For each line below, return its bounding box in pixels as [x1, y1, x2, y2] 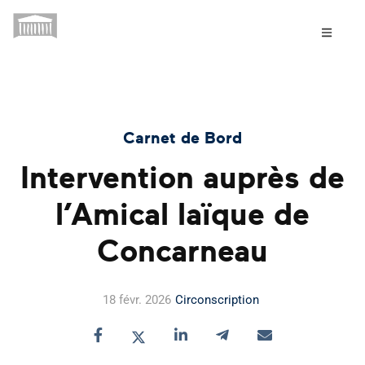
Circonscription [174, 292, 259, 307]
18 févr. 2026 [102, 292, 171, 307]
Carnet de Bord [123, 130, 242, 147]
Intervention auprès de [20, 164, 345, 195]
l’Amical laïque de [55, 200, 310, 231]
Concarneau [97, 237, 268, 268]
